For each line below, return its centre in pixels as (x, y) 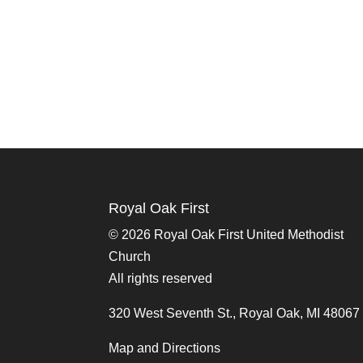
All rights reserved (161, 278)
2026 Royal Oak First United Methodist (233, 234)
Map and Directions (165, 348)
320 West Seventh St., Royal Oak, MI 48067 (235, 313)
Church (130, 256)
